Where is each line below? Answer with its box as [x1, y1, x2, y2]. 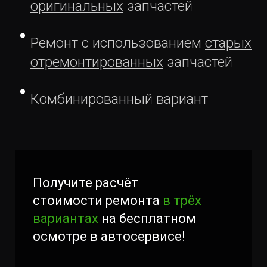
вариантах [33, 210, 98, 226]
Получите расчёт [33, 175, 138, 190]
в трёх [163, 193, 201, 208]
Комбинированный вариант [30, 90, 208, 107]
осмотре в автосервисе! [33, 228, 185, 244]
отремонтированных [30, 53, 163, 70]
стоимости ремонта [33, 193, 163, 208]
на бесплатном [98, 210, 196, 226]
